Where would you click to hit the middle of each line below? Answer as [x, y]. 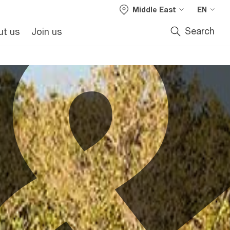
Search [200, 31]
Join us [46, 31]
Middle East [154, 9]
